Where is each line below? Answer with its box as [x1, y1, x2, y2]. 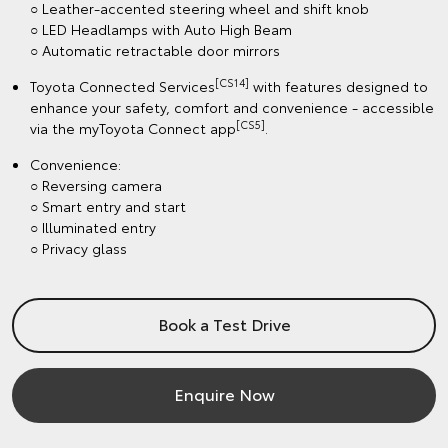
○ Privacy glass [30, 237, 127, 258]
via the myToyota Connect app [30, 117, 236, 138]
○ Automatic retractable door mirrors [30, 39, 280, 60]
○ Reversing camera [30, 174, 162, 195]
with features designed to [249, 75, 428, 96]
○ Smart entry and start [30, 195, 186, 216]
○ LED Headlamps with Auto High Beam [30, 18, 292, 39]
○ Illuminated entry [30, 216, 156, 237]
